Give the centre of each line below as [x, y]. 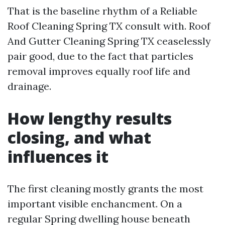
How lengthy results [90, 118]
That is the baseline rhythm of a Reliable [102, 11]
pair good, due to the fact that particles [100, 56]
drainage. [29, 86]
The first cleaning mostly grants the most [105, 189]
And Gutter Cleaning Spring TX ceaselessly [109, 41]
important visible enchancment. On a [95, 204]
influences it [58, 156]
